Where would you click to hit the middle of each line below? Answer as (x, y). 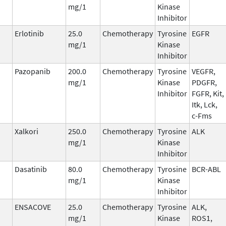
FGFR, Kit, (208, 93)
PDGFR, (204, 82)
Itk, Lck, (205, 104)
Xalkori (26, 131)
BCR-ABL (206, 169)
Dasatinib (31, 169)
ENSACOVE (33, 207)
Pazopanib (33, 71)
